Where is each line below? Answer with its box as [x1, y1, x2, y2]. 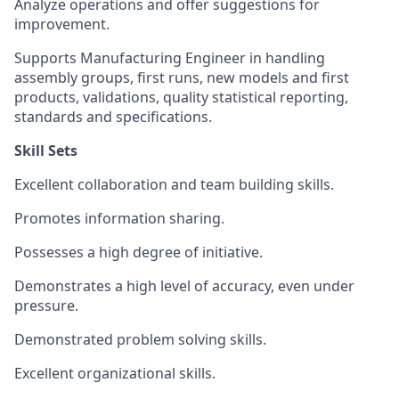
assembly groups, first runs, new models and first [14, 68, 349, 87]
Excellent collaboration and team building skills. [14, 175, 334, 194]
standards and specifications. [14, 107, 212, 126]
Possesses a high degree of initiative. [14, 242, 263, 262]
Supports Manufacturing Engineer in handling [14, 48, 325, 68]
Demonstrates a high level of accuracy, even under [14, 276, 354, 296]
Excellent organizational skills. [14, 363, 216, 383]
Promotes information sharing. [14, 208, 224, 228]
